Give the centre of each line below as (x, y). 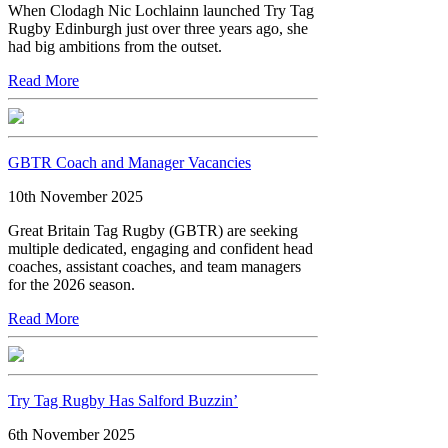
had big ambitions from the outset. (115, 46)
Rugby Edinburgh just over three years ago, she (158, 28)
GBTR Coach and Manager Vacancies (129, 162)
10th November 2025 (75, 196)
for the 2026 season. (71, 284)
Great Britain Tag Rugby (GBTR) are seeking (153, 230)
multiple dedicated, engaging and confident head (160, 248)
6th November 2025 (71, 434)
